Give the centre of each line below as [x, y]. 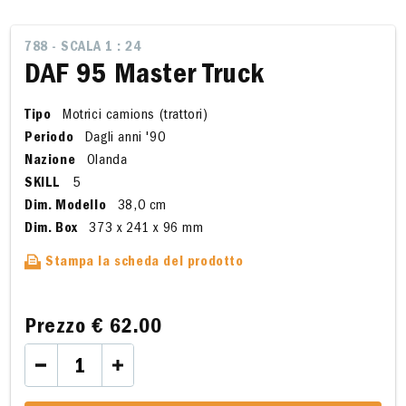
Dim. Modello [66, 207]
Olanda [105, 161]
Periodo [49, 139]
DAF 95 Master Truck [145, 77]
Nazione [50, 161]
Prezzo [58, 329]
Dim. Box [51, 229]
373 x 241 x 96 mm [144, 229]
